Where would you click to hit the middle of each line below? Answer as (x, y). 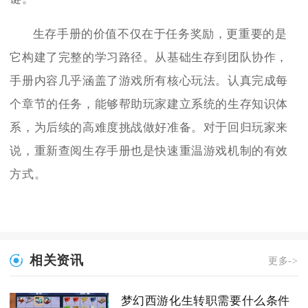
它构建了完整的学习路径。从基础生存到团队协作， (149, 58)
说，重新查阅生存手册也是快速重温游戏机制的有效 (149, 151)
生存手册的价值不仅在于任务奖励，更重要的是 (160, 34)
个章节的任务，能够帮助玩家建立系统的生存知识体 (149, 104)
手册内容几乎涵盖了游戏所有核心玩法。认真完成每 (149, 81)
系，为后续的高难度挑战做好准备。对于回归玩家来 (149, 128)
